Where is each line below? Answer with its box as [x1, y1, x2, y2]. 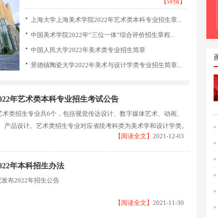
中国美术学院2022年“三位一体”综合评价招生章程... [31, 31, 175, 38]
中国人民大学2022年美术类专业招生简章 [31, 46, 145, 54]
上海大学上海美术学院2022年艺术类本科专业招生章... [31, 16, 182, 23]
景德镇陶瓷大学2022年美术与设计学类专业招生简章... [31, 61, 182, 69]
